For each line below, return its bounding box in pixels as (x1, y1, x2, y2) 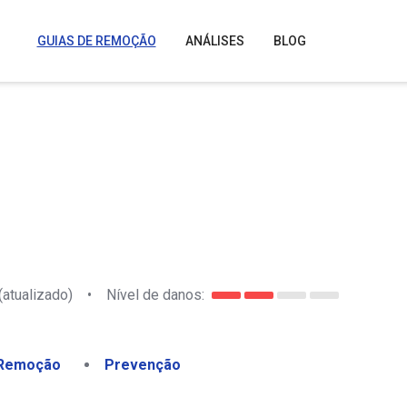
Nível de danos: (106, 285, 204, 303)
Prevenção (104, 356, 181, 373)
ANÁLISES (184, 34, 244, 48)
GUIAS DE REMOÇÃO (36, 34, 156, 48)
